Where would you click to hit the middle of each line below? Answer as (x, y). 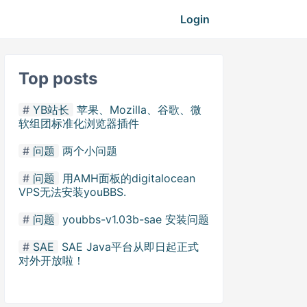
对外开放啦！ (51, 260)
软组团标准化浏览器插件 (79, 123)
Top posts (58, 78)
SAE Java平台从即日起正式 (130, 247)
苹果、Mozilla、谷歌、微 (139, 110)
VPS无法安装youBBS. (72, 192)
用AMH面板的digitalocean (129, 178)
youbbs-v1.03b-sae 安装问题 (136, 219)
